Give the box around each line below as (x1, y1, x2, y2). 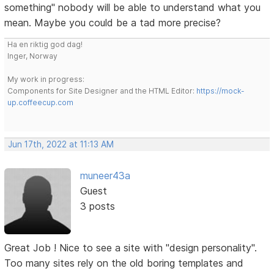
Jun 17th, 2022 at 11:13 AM (8, 139, 114, 149)
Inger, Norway (7, 51, 58, 61)
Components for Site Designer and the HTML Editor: (7, 86, 197, 95)
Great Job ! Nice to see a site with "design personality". (4, 242, 257, 254)
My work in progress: (7, 74, 85, 84)
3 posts (80, 199, 115, 212)
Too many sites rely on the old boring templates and (4, 257, 244, 270)
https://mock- (196, 86, 245, 95)
